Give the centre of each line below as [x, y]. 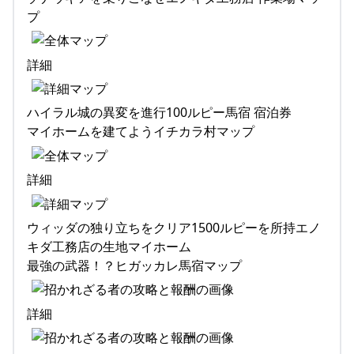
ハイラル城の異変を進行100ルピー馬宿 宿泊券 [159, 113]
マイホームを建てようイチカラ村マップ [141, 132]
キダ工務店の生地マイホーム [109, 246]
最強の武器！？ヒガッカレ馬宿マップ [134, 265]
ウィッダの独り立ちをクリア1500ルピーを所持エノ [174, 227]
